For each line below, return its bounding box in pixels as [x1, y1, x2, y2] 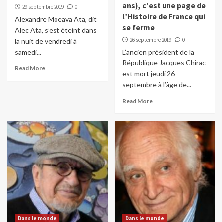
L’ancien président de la [122, 48, 194, 56]
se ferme [122, 22, 155, 33]
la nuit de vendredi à [15, 37, 77, 46]
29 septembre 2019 [22, 3, 64, 11]
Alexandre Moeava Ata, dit [15, 15, 97, 24]
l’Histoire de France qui [122, 11, 205, 22]
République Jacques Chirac [122, 58, 206, 67]
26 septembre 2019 [129, 36, 171, 44]
